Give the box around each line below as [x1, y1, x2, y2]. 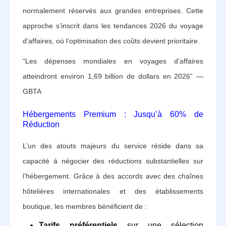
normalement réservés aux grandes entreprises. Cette [23, 6, 203, 15]
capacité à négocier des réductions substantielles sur [23, 156, 203, 165]
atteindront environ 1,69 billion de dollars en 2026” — [23, 72, 203, 80]
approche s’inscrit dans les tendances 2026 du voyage [23, 21, 203, 30]
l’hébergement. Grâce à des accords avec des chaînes [23, 172, 203, 180]
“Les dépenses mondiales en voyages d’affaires [23, 56, 203, 65]
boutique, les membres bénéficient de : [23, 202, 147, 210]
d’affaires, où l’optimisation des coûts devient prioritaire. [23, 36, 200, 45]
